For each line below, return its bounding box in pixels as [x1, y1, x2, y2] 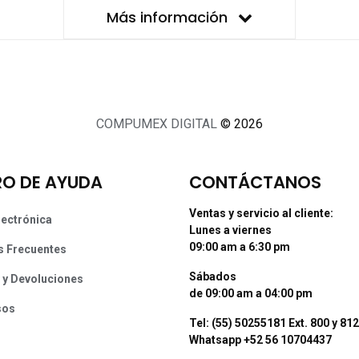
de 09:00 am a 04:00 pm [189, 287, 313, 301]
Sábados [189, 270, 236, 284]
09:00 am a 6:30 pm [189, 240, 290, 254]
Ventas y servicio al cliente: [189, 207, 333, 220]
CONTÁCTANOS [189, 171, 321, 195]
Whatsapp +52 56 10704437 [189, 333, 332, 347]
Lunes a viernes [189, 224, 272, 237]
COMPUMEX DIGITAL [96, 116, 220, 132]
